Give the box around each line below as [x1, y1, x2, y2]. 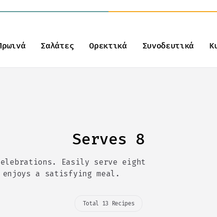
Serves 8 [72, 130, 145, 148]
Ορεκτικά [89, 41, 127, 51]
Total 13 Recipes [82, 200, 135, 207]
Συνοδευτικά [142, 41, 194, 51]
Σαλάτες [41, 41, 74, 51]
